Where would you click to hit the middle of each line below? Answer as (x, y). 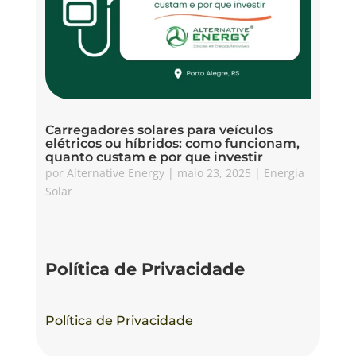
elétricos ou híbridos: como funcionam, (172, 144)
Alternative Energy (115, 173)
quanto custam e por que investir (154, 157)
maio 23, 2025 (214, 173)
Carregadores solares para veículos (159, 130)
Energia (284, 173)
